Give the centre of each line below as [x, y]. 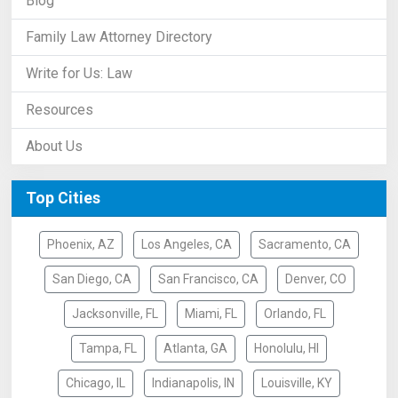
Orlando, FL [295, 314]
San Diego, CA [92, 279]
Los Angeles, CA [187, 245]
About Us [54, 147]
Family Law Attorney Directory [119, 37]
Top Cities [63, 199]
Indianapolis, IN [193, 383]
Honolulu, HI [287, 349]
